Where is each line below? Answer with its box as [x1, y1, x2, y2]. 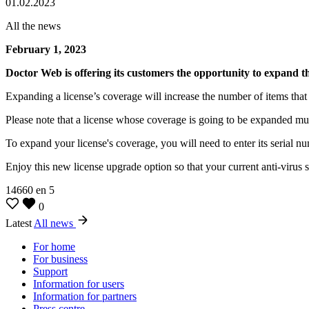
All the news [6, 19, 61, 32]
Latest [6, 217, 34, 229]
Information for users [33, 277, 124, 290]
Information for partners [33, 290, 137, 302]
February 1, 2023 [6, 43, 86, 55]
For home [33, 240, 75, 252]
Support [33, 265, 68, 277]
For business [33, 252, 88, 265]
